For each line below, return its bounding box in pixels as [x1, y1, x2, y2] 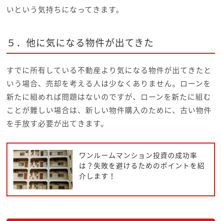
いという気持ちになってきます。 [6, 4, 124, 15]
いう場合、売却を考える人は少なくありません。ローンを [6, 78, 211, 89]
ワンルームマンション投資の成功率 [78, 149, 197, 160]
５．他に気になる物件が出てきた [6, 36, 154, 50]
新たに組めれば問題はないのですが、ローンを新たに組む [6, 91, 211, 103]
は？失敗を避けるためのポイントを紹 [78, 160, 205, 170]
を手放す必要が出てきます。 [6, 118, 109, 129]
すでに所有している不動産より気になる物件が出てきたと [6, 65, 212, 76]
